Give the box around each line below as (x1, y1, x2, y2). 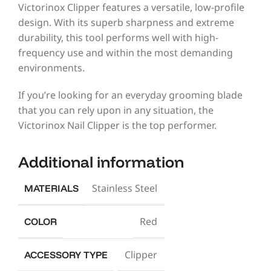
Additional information (18, 151, 184, 171)
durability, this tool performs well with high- (18, 30, 218, 44)
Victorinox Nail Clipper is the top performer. (18, 118, 217, 132)
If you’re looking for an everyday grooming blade (18, 88, 243, 102)
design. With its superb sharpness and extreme (18, 15, 234, 29)
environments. (18, 60, 85, 74)
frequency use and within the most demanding (18, 45, 233, 59)
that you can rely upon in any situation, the (18, 103, 214, 117)
